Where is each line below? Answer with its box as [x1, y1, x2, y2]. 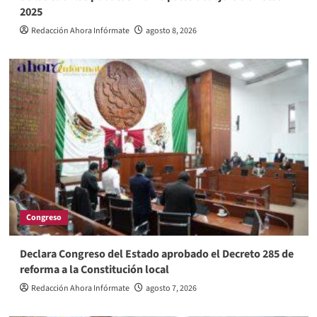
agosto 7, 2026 [145, 282, 197, 295]
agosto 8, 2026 [145, 25, 197, 38]
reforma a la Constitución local [19, 262, 169, 278]
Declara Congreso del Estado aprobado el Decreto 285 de [19, 246, 294, 263]
